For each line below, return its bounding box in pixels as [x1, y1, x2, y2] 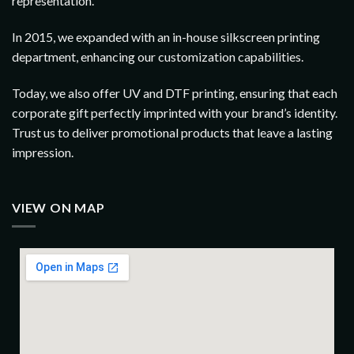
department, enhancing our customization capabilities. [12, 49, 303, 65]
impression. [12, 144, 73, 160]
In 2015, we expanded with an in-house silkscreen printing [12, 29, 320, 45]
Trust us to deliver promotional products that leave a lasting [12, 124, 333, 140]
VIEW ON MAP [12, 199, 105, 215]
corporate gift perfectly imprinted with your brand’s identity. [12, 104, 337, 120]
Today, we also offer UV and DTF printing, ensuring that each [12, 85, 337, 100]
